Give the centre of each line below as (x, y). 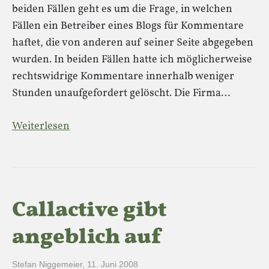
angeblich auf (86, 238)
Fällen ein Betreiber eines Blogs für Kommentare (128, 26)
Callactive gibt (89, 211)
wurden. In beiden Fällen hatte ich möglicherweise (132, 60)
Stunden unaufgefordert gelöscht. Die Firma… (121, 93)
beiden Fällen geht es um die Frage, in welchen (122, 9)
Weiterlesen (41, 126)
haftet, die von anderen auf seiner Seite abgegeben (133, 43)
